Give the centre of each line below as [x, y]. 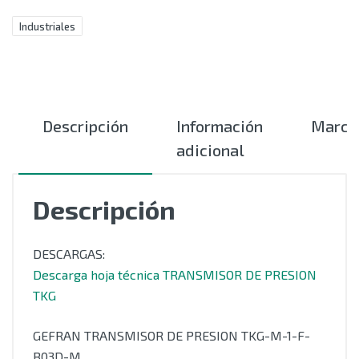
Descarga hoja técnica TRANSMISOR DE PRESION [175, 274]
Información [220, 126]
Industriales [47, 26]
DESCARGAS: [69, 254]
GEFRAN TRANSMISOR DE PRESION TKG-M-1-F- [171, 335]
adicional [210, 150]
